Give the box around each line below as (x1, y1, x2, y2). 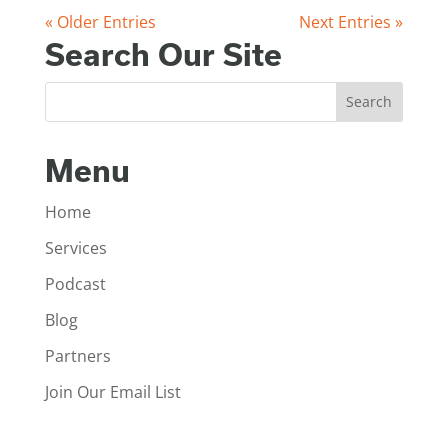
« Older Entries (44, 10, 156, 33)
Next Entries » (299, 10, 404, 33)
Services (44, 236, 107, 259)
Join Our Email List (44, 380, 181, 403)
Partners (44, 344, 111, 367)
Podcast (44, 272, 106, 295)
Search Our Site (44, 35, 282, 72)
